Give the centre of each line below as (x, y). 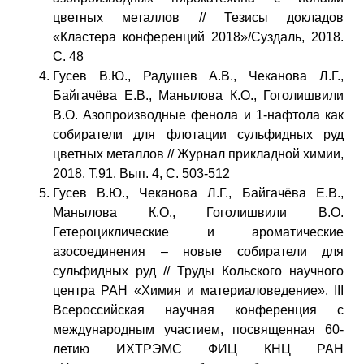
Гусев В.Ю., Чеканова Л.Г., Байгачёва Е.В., (198, 193)
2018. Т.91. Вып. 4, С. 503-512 (141, 173)
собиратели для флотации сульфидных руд (198, 134)
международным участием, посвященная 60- (198, 329)
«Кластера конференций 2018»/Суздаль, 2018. (198, 37)
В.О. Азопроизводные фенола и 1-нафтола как (198, 115)
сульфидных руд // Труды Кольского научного (198, 271)
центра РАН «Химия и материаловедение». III (198, 290)
